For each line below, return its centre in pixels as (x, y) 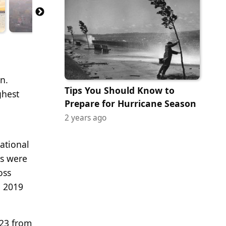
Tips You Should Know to (120, 90)
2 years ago (86, 118)
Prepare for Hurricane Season (130, 103)
